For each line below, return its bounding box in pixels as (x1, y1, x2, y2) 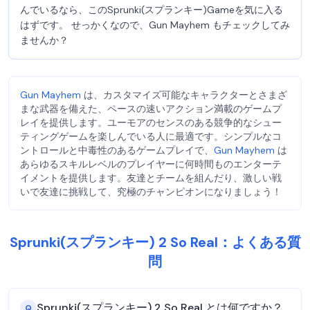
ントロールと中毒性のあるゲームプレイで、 (20, 144, 214, 156)
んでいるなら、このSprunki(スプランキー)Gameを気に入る (20, 3, 283, 16)
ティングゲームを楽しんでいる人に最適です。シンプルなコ (20, 130, 282, 143)
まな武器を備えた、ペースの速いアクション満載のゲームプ (20, 102, 282, 115)
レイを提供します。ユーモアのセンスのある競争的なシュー (20, 116, 282, 129)
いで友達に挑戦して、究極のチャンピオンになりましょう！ (20, 185, 282, 198)
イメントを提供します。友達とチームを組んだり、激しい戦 (20, 172, 282, 184)
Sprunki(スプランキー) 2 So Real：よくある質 (9, 233, 301, 251)
